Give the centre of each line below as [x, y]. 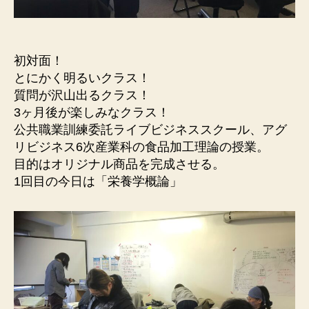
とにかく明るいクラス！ [82, 78]
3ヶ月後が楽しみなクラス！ [92, 112]
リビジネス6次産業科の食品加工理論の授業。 [141, 147]
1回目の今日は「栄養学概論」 [98, 181]
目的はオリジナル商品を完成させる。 [119, 164]
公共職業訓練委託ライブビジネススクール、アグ [150, 129]
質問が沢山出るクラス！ [82, 95]
